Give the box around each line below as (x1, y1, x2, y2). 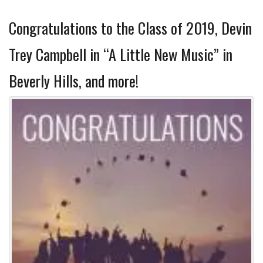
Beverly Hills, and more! (9, 69, 139, 92)
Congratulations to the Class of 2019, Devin (9, 16, 252, 39)
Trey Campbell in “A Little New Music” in (9, 43, 232, 66)
